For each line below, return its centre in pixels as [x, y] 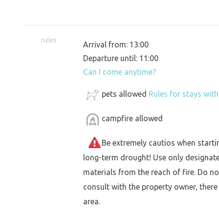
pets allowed [125, 94]
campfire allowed [132, 119]
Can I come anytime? [120, 72]
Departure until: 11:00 [121, 58]
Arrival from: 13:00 [116, 45]
